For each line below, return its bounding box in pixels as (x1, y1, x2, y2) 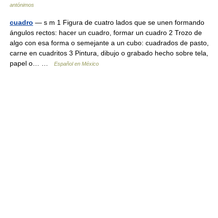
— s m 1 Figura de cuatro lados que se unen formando (33, 18, 204, 26)
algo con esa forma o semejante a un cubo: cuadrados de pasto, (10, 39, 209, 47)
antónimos (10, 2, 34, 8)
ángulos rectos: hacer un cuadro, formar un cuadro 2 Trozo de (10, 29, 202, 36)
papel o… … (10, 59, 54, 67)
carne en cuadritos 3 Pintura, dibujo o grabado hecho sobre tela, (10, 49, 208, 57)
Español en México (54, 61, 99, 67)
